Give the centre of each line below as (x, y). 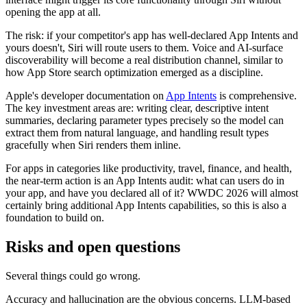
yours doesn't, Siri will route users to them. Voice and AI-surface (144, 48)
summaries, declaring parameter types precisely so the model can (145, 121)
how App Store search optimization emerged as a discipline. (134, 73)
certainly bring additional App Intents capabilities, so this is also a (146, 206)
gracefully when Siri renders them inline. (93, 145)
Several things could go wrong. (73, 276)
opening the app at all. (53, 12)
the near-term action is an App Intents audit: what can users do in (145, 181)
